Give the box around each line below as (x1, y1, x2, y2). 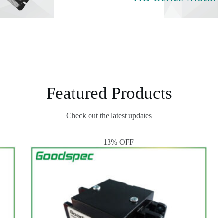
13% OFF (103, 138, 134, 146)
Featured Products (46, 84, 172, 103)
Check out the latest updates (66, 111, 152, 120)
